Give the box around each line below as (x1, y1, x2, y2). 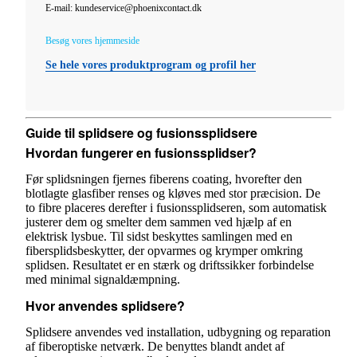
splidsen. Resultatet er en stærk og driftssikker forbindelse (25, 258, 314, 273)
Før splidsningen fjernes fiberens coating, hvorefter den (25, 172, 302, 186)
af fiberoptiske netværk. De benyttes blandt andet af (25, 339, 284, 354)
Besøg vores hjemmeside (45, 34, 139, 46)
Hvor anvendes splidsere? (25, 296, 185, 316)
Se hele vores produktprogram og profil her (45, 58, 256, 71)
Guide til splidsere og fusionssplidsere (25, 123, 257, 142)
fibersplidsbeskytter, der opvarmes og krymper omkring (25, 244, 303, 258)
